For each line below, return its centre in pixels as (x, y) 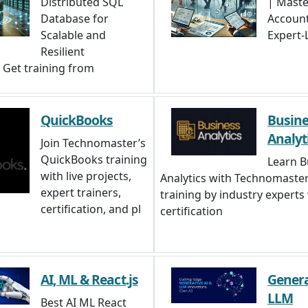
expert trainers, (81, 192)
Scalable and (73, 35)
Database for (75, 19)
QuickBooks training (94, 159)
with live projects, (86, 176)
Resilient (63, 52)
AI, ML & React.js (89, 279)
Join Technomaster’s (93, 143)
